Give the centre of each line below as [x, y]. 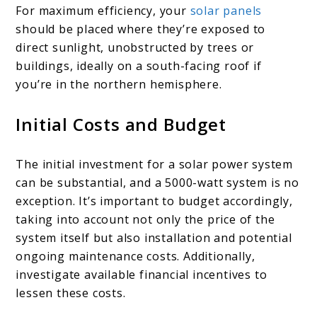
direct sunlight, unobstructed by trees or [135, 48]
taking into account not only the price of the [145, 220]
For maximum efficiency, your [103, 11]
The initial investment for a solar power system [155, 165]
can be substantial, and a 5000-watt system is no [157, 183]
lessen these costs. [71, 293]
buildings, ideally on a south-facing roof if [139, 66]
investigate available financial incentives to [142, 275]
